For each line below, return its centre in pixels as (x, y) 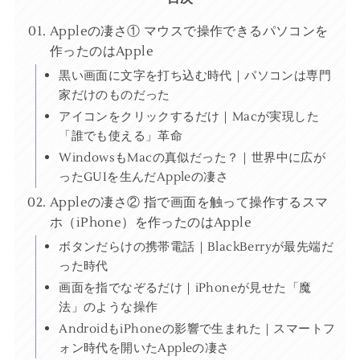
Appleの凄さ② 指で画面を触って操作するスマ (189, 202)
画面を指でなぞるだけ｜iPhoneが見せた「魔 (185, 287)
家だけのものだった (115, 95)
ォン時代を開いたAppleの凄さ (144, 348)
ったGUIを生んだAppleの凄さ (144, 177)
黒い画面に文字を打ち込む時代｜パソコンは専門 (195, 76)
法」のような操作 (108, 307)
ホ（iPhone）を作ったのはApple (150, 222)
